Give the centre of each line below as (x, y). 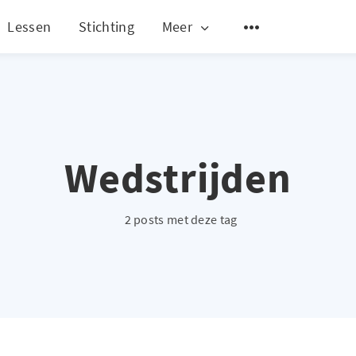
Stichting (106, 26)
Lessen (29, 26)
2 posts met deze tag (181, 219)
